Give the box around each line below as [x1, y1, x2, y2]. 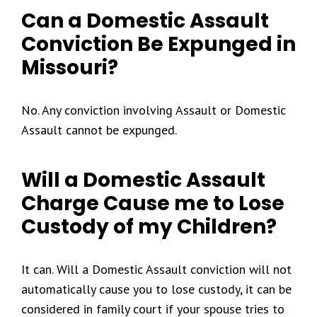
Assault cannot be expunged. [21, 122, 177, 138]
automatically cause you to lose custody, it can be [21, 281, 292, 297]
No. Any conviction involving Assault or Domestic [21, 102, 286, 118]
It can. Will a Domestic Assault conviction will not [21, 261, 292, 277]
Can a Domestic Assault [21, 7, 269, 35]
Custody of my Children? [21, 213, 277, 241]
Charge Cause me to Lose [21, 190, 284, 217]
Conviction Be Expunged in [21, 30, 296, 58]
